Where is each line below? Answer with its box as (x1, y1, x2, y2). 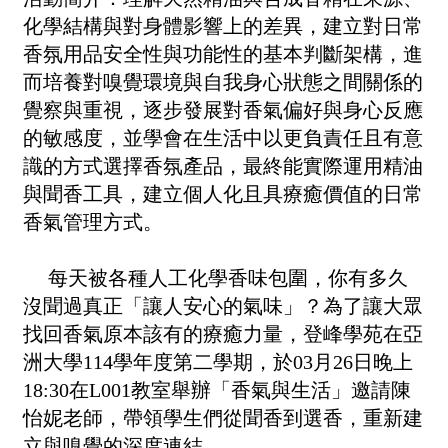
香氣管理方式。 (23, 210, 163, 233)
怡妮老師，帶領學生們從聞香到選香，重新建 (23, 406, 423, 429)
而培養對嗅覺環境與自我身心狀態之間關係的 (23, 70, 423, 93)
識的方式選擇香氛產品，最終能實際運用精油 (23, 154, 423, 177)
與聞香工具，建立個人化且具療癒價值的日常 (23, 182, 423, 205)
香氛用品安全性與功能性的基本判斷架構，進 (23, 42, 423, 65)
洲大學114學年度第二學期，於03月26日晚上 (23, 350, 413, 373)
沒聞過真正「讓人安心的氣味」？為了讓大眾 (23, 294, 423, 317)
